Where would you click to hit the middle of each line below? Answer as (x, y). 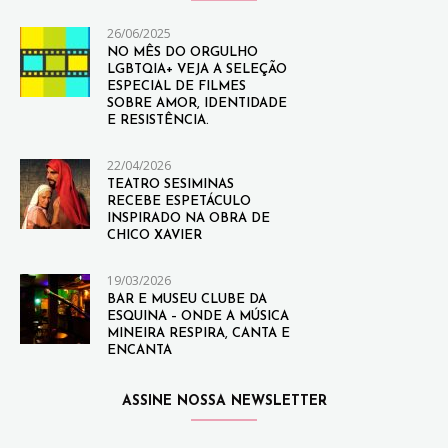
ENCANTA (139, 350)
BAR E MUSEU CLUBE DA (187, 299)
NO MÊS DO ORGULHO (182, 52)
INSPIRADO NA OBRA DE (188, 218)
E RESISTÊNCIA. (158, 120)
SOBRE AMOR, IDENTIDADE (197, 103)
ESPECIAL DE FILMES (176, 86)
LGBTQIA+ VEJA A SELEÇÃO (197, 69)
